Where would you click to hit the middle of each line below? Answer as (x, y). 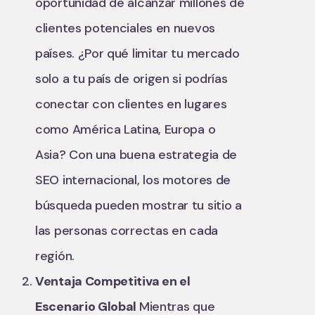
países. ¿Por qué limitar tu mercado (137, 53)
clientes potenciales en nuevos (125, 28)
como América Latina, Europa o (126, 129)
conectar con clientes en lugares (131, 104)
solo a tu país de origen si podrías (131, 79)
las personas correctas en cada (127, 231)
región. (55, 256)
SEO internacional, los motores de (133, 180)
